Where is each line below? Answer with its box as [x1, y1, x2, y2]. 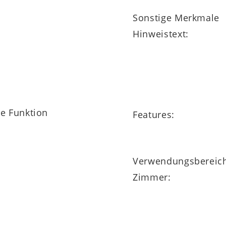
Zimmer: [133, 171, 171, 184]
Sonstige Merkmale [133, 12, 220, 24]
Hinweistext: [133, 28, 189, 40]
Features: [133, 108, 175, 121]
